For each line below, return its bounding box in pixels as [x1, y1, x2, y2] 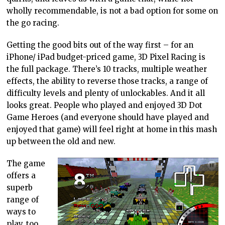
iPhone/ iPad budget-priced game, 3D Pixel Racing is [7, 52, 206, 62]
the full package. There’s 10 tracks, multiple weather [7, 64, 207, 74]
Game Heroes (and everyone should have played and [7, 112, 209, 122]
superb [7, 182, 33, 192]
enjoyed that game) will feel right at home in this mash [7, 124, 217, 134]
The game [7, 158, 46, 168]
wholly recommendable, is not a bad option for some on [7, 6, 218, 16]
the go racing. [7, 18, 60, 28]
